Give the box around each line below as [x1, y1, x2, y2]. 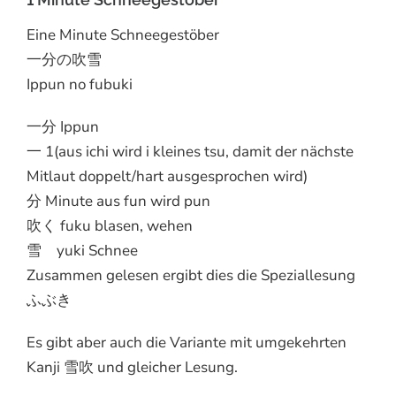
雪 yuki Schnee [27, 240, 138, 261]
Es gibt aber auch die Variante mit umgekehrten [27, 331, 346, 353]
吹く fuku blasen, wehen [27, 215, 193, 236]
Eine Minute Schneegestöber [27, 24, 219, 45]
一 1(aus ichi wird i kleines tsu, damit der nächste [27, 141, 354, 162]
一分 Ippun [27, 116, 99, 137]
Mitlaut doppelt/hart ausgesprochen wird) [27, 165, 308, 187]
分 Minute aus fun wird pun [27, 190, 210, 211]
